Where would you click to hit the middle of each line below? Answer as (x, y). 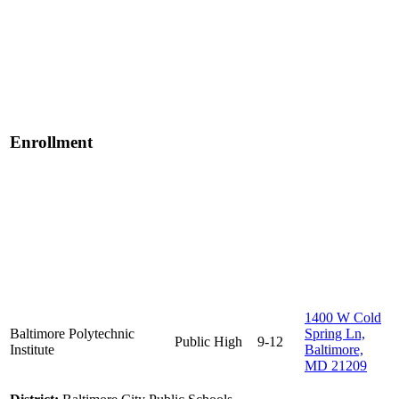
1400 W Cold (343, 318)
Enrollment (51, 142)
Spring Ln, (335, 334)
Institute (32, 350)
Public (192, 342)
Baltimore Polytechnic (72, 334)
